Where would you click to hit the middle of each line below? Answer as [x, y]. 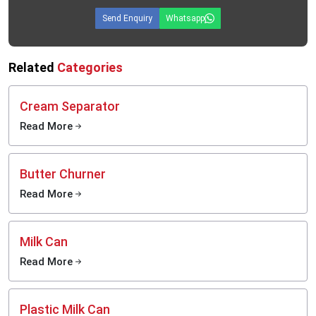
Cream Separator [70, 106]
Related [33, 67]
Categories [90, 67]
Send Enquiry [127, 18]
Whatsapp [185, 18]
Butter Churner [63, 174]
